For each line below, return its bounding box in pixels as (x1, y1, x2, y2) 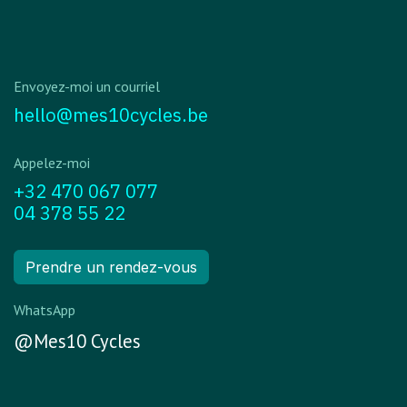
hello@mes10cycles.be (14, 102, 208, 127)
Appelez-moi (14, 153, 90, 172)
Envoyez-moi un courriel (14, 76, 160, 95)
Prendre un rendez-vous (25, 257, 197, 276)
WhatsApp (14, 300, 75, 319)
